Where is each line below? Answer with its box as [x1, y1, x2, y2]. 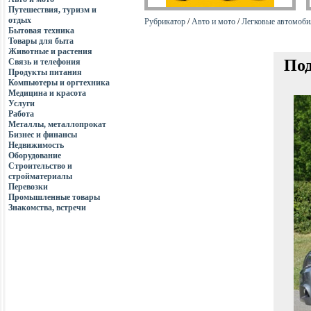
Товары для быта [8, 36, 74, 46]
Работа [8, 109, 34, 119]
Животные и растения [8, 47, 92, 56]
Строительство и [8, 161, 72, 171]
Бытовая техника [8, 26, 74, 35]
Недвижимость [8, 140, 64, 150]
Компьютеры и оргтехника [8, 78, 110, 87]
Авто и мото [192, 17, 235, 26]
